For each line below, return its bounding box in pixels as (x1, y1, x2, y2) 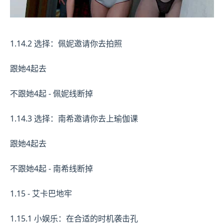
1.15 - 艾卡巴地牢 (10, 187, 72, 199)
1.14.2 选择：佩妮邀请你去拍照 (10, 37, 122, 49)
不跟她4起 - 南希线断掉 (10, 162, 93, 174)
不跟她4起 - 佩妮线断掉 (10, 87, 93, 99)
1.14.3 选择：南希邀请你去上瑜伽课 (10, 112, 138, 124)
